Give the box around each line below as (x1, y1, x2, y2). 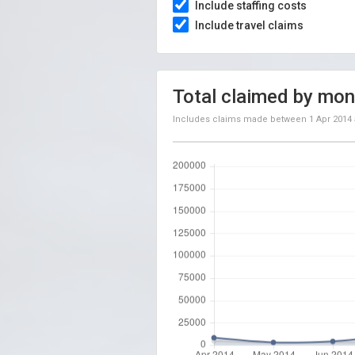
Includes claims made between (173, 114, 309, 124)
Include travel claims (195, 19, 303, 32)
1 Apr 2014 (309, 114, 352, 124)
